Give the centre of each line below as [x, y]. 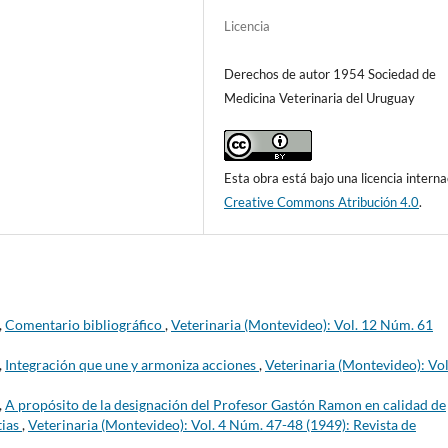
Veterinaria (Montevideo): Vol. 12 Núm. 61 [302, 324]
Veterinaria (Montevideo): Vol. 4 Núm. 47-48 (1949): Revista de [222, 424]
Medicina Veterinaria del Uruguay [320, 97]
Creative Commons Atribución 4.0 [322, 201]
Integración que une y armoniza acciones [132, 364]
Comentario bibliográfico [85, 324]
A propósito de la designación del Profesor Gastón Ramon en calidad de [225, 404]
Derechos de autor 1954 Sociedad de [330, 73]
